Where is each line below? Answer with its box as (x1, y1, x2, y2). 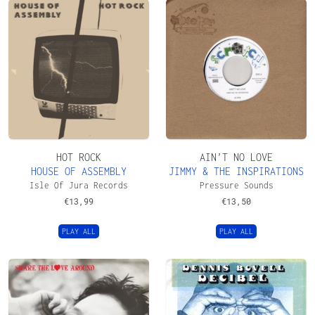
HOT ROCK (56, 150, 101, 163)
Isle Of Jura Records (30, 180, 128, 190)
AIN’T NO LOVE (200, 150, 273, 163)
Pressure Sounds (199, 180, 274, 190)
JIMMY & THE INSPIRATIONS (169, 165, 304, 177)
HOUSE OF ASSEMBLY (31, 165, 127, 177)
